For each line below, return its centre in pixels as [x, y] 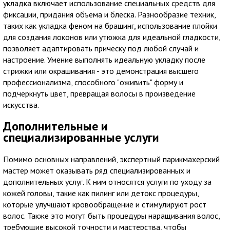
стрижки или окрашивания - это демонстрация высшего [101, 71]
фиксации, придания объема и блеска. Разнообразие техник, [109, 15]
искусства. [21, 105]
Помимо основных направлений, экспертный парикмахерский [111, 159]
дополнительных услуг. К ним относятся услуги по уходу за [107, 181]
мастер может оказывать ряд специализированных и [97, 170]
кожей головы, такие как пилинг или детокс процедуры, [101, 193]
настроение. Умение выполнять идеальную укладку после [104, 60]
